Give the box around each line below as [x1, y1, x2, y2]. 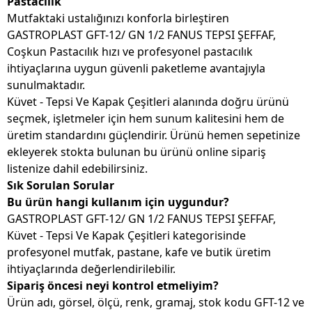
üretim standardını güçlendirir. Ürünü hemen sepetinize [7, 127, 300, 143]
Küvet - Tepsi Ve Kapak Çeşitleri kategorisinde [7, 228, 246, 244]
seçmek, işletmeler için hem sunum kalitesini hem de [7, 111, 284, 127]
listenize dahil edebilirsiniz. [7, 161, 148, 177]
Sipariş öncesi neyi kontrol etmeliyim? [7, 278, 219, 294]
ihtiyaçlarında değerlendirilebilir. [7, 261, 175, 277]
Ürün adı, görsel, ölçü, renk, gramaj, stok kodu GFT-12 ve [7, 295, 304, 311]
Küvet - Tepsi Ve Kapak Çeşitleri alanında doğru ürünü [7, 94, 289, 110]
